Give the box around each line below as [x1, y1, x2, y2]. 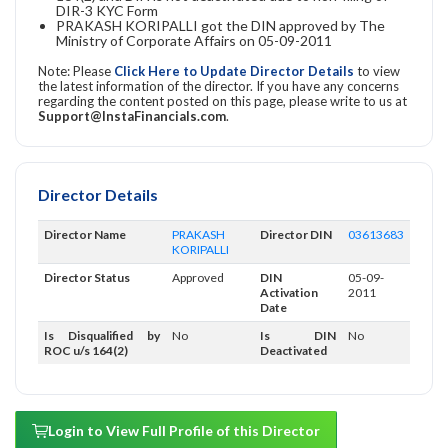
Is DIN [260, 327, 336, 343]
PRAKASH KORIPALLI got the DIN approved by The [56, 16, 385, 34]
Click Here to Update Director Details [114, 62, 357, 79]
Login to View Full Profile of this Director [48, 421, 320, 439]
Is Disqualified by [44, 327, 160, 343]
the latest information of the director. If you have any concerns [38, 77, 399, 94]
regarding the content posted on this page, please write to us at [38, 92, 407, 109]
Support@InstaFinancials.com [38, 107, 226, 124]
